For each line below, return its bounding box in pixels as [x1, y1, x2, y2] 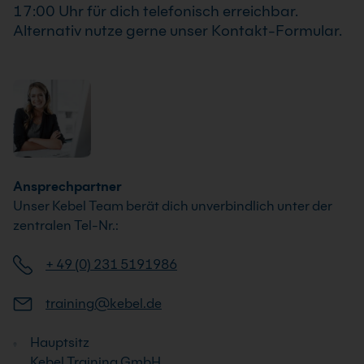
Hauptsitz [30, 334, 89, 350]
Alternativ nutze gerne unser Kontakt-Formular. [13, 21, 342, 39]
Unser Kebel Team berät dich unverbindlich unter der [13, 197, 332, 214]
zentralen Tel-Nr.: [13, 217, 119, 233]
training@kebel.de [45, 295, 162, 311]
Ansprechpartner [13, 178, 122, 194]
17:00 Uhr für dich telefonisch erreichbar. [13, 2, 298, 19]
